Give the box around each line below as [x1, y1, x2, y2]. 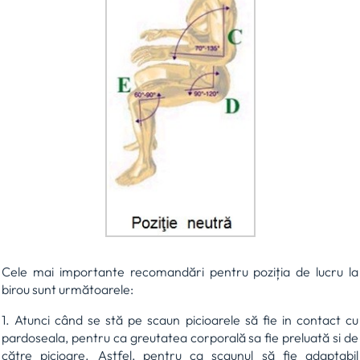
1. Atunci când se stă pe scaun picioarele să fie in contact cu [2, 311, 358, 328]
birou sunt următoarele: [2, 280, 133, 297]
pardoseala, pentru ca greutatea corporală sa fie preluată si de [2, 329, 358, 346]
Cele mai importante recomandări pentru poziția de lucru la [2, 263, 358, 280]
